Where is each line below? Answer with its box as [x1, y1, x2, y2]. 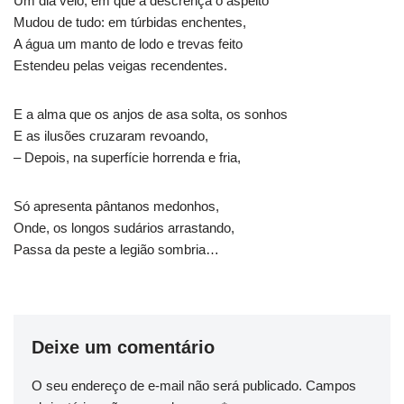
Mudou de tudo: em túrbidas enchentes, [14, 14, 246, 31]
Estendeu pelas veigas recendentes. [14, 58, 227, 74]
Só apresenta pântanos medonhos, [14, 198, 219, 215]
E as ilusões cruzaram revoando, [14, 128, 208, 144]
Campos [306, 378, 356, 394]
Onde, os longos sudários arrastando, [14, 220, 234, 236]
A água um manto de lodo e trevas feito [14, 36, 243, 52]
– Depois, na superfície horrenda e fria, [14, 150, 241, 166]
